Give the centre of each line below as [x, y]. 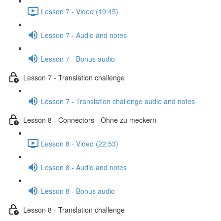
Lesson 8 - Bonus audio [78, 191]
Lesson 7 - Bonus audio [78, 58]
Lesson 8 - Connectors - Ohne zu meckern [90, 120]
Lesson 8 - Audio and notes [84, 167]
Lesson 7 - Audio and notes [84, 35]
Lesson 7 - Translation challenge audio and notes [118, 101]
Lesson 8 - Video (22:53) [80, 143]
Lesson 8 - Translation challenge [74, 209]
